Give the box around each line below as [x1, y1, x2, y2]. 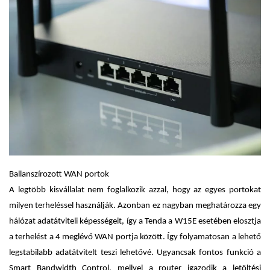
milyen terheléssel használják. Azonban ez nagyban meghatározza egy [9, 201, 261, 210]
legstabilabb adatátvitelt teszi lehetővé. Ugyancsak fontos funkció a [9, 248, 261, 257]
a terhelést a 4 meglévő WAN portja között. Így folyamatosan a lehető [9, 232, 261, 242]
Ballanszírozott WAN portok [9, 169, 109, 179]
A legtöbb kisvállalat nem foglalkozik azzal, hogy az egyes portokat [9, 185, 261, 195]
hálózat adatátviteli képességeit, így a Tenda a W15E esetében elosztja [9, 216, 261, 226]
